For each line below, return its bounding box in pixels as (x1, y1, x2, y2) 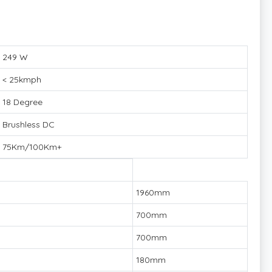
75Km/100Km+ (2, 141, 61, 152)
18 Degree (2, 96, 42, 107)
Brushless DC (2, 118, 55, 130)
